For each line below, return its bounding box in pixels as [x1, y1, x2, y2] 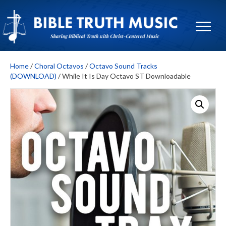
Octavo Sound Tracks [89, 61, 157, 70]
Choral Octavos [34, 61, 84, 70]
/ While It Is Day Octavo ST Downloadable [56, 71, 191, 80]
